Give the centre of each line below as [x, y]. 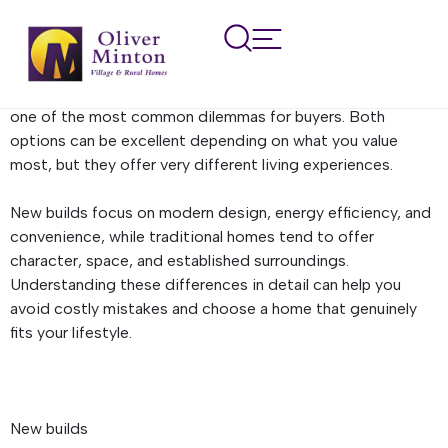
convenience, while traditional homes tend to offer [192, 236]
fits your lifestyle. [73, 332]
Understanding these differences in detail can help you [205, 284]
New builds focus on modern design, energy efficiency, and [220, 212]
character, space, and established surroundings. [179, 260]
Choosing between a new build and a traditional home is [210, 92]
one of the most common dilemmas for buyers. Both [197, 116]
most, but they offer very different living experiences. [203, 164]
